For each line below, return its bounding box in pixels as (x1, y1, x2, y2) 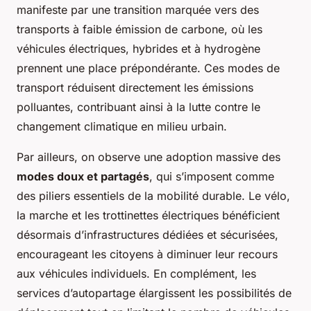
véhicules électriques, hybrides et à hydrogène (17, 42, 260, 56)
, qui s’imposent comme (149, 169, 274, 183)
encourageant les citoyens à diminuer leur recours (17, 247, 278, 261)
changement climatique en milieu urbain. (17, 119, 227, 133)
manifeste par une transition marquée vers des (17, 3, 259, 17)
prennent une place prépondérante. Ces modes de (17, 61, 280, 75)
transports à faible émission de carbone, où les (17, 22, 262, 36)
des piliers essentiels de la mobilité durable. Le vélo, (17, 189, 290, 203)
